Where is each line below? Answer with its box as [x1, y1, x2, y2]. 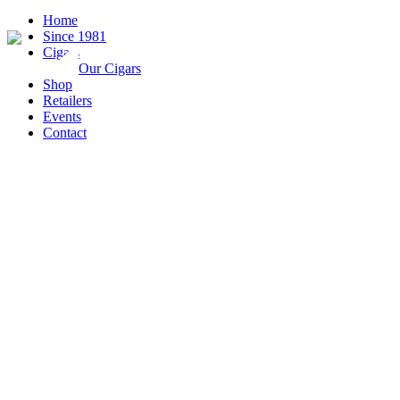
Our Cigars [79, 61, 141, 76]
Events [43, 109, 81, 124]
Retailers [43, 93, 92, 108]
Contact [43, 125, 87, 140]
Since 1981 [43, 29, 106, 44]
